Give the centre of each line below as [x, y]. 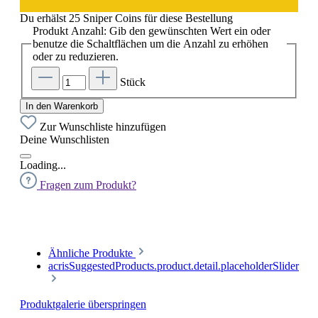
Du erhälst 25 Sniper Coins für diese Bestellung [126, 18]
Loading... [43, 165]
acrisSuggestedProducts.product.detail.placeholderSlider [174, 266]
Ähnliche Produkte [92, 253]
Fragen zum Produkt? [88, 185]
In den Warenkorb [62, 106]
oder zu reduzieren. [76, 56]
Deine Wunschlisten [65, 140]
